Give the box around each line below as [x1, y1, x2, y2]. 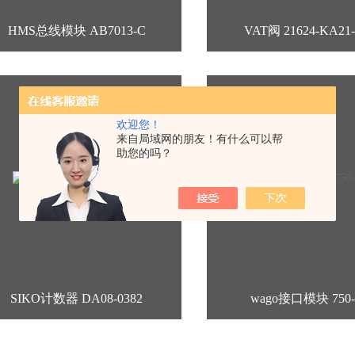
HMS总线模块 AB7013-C [7, 24, 146, 37]
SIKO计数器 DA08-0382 [10, 292, 143, 305]
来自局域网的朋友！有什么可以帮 [116, 132, 283, 145]
